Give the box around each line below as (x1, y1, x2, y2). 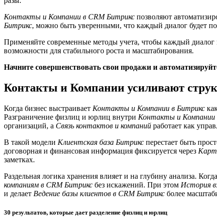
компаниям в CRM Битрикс (4, 181, 93, 189)
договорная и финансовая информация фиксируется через (4, 147, 198, 155)
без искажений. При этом (93, 181, 181, 189)
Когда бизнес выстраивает (4, 104, 93, 113)
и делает (4, 189, 33, 198)
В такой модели (4, 138, 58, 147)
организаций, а (4, 122, 56, 130)
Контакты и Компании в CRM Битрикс (4, 13, 135, 21)
